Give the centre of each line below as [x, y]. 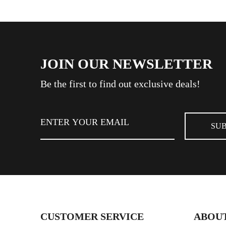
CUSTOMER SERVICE [92, 216]
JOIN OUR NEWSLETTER [126, 64]
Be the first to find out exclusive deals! [120, 84]
